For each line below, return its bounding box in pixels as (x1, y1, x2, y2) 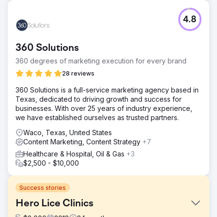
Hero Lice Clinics (15, 198, 93, 209)
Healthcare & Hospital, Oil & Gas (23, 149, 126, 158)
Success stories (19, 184, 66, 191)
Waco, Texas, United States (23, 128, 112, 137)
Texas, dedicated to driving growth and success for (15, 94, 182, 103)
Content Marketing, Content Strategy (23, 137, 142, 146)
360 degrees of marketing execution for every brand (15, 56, 186, 65)
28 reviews (62, 69, 94, 77)
